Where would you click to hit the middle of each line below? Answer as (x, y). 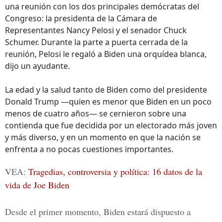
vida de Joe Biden (37, 185)
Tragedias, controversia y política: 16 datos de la (115, 171)
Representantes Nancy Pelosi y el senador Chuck (96, 30)
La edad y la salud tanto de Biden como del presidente (106, 90)
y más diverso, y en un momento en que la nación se (103, 137)
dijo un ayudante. (37, 66)
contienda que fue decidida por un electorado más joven (111, 125)
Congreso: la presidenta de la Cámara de (81, 18)
